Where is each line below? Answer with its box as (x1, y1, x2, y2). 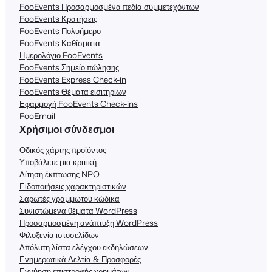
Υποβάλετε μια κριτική (19, 155, 97, 168)
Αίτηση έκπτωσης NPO (19, 168, 100, 180)
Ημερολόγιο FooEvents (19, 49, 103, 61)
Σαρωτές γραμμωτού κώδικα (19, 192, 120, 204)
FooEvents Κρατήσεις (19, 13, 97, 25)
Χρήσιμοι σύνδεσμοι (19, 122, 114, 137)
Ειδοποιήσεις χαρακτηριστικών (19, 180, 126, 192)
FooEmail (19, 110, 55, 122)
